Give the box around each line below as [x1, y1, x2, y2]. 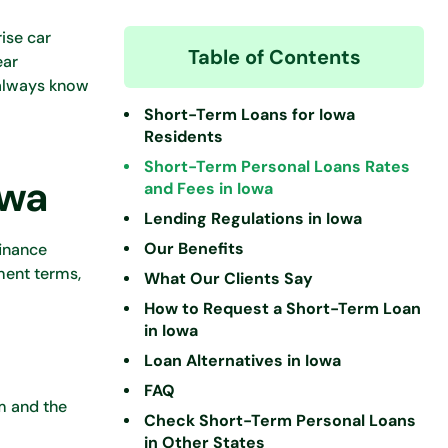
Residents [144, 126, 223, 147]
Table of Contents [187, 44, 361, 70]
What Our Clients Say [144, 268, 313, 289]
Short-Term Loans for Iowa [144, 104, 355, 125]
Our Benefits [144, 238, 244, 259]
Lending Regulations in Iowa [144, 208, 362, 229]
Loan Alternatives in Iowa [144, 350, 341, 371]
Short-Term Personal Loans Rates [144, 156, 410, 177]
